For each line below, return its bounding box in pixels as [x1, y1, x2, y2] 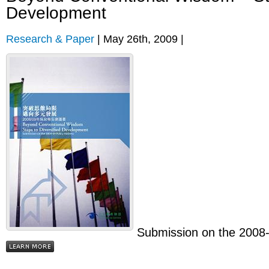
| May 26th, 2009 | [94, 32, 184, 45]
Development [6, 4, 106, 22]
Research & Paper [6, 32, 94, 45]
